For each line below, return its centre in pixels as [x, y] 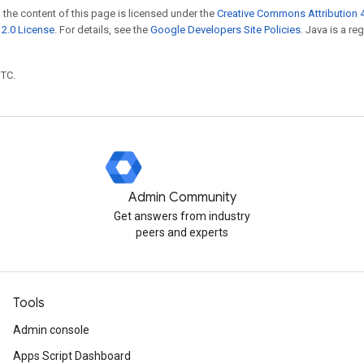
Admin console [51, 330]
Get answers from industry [182, 216]
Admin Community [182, 197]
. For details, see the [102, 30]
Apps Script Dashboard [72, 356]
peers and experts [182, 232]
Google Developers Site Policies [225, 30]
